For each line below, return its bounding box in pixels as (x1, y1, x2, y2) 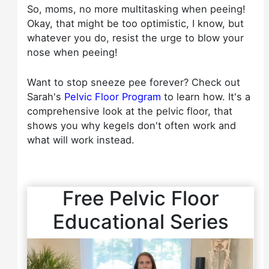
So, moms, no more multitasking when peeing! (27, 2, 246, 15)
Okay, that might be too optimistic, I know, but (27, 17, 244, 29)
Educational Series (52, 210, 229, 234)
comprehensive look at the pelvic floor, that (27, 105, 233, 118)
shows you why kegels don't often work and (27, 119, 237, 132)
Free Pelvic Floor (62, 186, 219, 211)
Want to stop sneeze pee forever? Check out (27, 76, 241, 89)
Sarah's (27, 91, 65, 103)
